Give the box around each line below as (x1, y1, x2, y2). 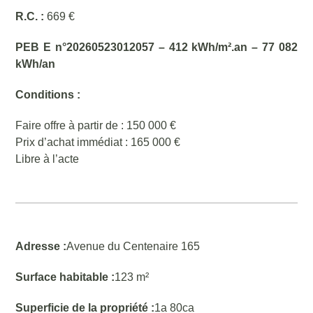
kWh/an (15, 58, 56, 70)
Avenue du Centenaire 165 (66, 240, 201, 252)
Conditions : (15, 89, 81, 101)
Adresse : (15, 240, 67, 252)
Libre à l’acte (15, 153, 80, 165)
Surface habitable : (15, 271, 115, 283)
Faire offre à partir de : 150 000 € (15, 119, 177, 131)
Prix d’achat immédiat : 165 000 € (15, 136, 181, 148)
